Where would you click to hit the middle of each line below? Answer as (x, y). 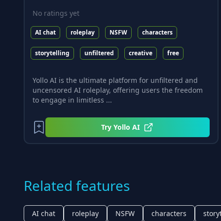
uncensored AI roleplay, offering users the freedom (118, 90)
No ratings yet (56, 13)
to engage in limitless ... (72, 100)
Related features (77, 185)
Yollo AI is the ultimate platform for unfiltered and (115, 80)
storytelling (52, 53)
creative (141, 53)
